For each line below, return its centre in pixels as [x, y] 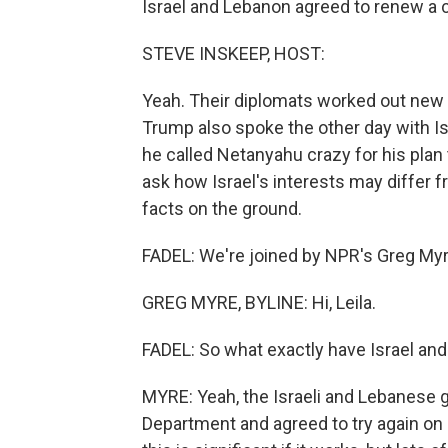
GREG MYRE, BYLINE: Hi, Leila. [259, 302]
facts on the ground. [222, 208]
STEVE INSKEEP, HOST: [233, 53]
